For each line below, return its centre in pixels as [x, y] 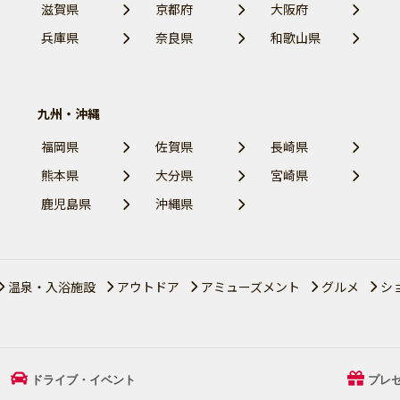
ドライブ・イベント [83, 380]
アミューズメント [250, 286]
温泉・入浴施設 [52, 286]
